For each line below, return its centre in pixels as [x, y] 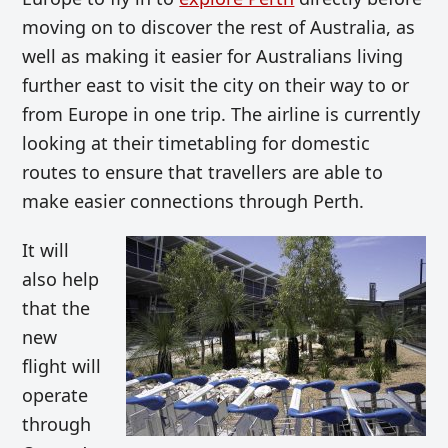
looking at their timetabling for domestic [196, 143]
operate [55, 395]
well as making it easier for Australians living [213, 56]
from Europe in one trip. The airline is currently [221, 114]
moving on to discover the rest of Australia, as [219, 27]
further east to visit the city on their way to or [216, 85]
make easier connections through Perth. [193, 201]
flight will [62, 366]
